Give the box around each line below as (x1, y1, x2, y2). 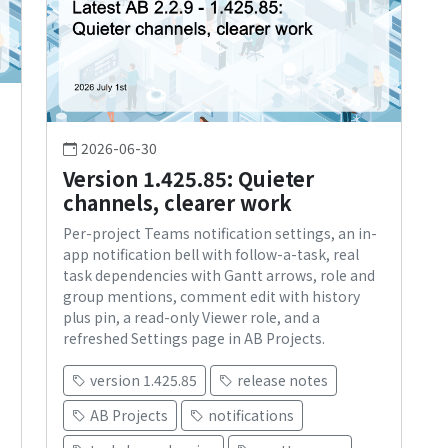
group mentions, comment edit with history (63, 286, 360, 307)
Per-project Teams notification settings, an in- (63, 223, 377, 244)
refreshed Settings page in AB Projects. (63, 328, 325, 349)
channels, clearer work (63, 188, 292, 218)
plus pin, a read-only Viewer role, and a (63, 307, 320, 328)
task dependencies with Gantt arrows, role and (63, 265, 375, 286)
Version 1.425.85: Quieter (63, 164, 314, 194)
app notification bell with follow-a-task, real (63, 244, 359, 265)
